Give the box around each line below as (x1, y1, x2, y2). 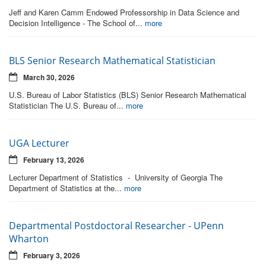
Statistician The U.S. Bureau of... (9, 99, 126, 111)
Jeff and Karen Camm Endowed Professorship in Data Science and (9, 6, 239, 18)
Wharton (9, 232, 49, 246)
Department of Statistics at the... (9, 182, 124, 194)
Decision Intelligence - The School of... (9, 17, 145, 28)
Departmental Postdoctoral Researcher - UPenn (9, 219, 224, 233)
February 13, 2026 (21, 154, 84, 165)
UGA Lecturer (9, 136, 69, 150)
